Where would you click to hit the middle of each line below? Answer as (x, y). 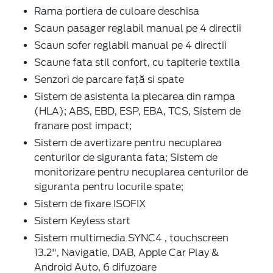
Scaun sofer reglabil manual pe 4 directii (130, 45)
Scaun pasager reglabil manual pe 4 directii (138, 28)
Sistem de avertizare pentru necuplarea (128, 143)
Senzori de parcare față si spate (109, 79)
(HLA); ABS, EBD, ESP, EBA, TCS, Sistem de (137, 111)
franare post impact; (83, 126)
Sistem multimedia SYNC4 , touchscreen (131, 238)
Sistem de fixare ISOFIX (90, 204)
